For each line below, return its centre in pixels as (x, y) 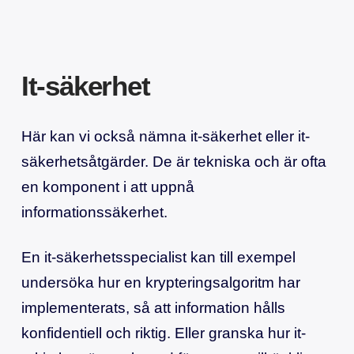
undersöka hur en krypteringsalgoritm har (160, 283)
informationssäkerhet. (94, 212)
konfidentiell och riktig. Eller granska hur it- (163, 333)
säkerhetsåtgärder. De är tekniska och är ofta (173, 161)
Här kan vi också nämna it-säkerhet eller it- (165, 136)
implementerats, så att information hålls (153, 308)
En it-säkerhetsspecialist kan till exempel (158, 258)
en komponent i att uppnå (107, 186)
